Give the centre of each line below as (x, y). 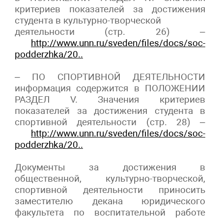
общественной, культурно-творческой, (110, 178)
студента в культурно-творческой (88, 20)
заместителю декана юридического (110, 201)
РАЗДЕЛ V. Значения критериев (110, 99)
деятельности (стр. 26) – (110, 31)
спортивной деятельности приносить (110, 190)
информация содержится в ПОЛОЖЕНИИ (110, 88)
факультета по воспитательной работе (110, 212)
